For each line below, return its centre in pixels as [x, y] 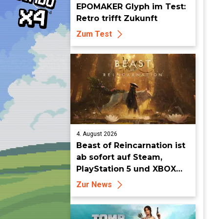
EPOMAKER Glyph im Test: [131, 7]
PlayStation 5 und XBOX [126, 169]
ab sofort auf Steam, [119, 157]
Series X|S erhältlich [119, 181]
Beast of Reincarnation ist [131, 145]
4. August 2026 [97, 134]
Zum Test [94, 34]
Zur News [94, 185]
